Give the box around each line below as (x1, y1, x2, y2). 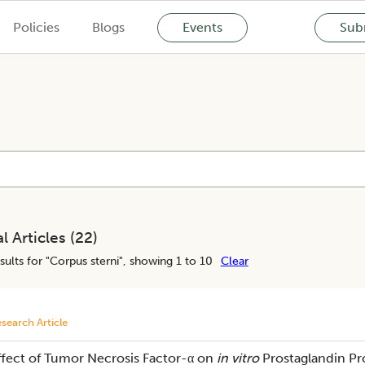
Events (182, 19, 222, 35)
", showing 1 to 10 (118, 253, 213, 268)
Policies (12, 19, 59, 35)
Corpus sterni (49, 253, 119, 268)
